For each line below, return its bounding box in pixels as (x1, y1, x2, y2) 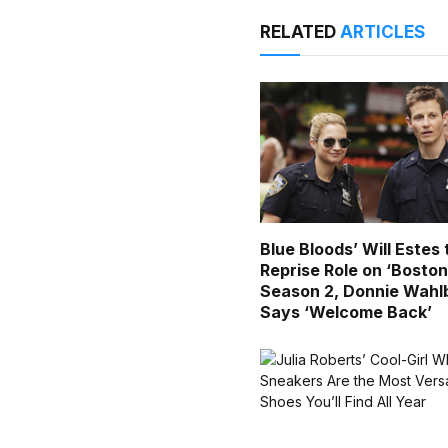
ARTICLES (340, 22, 426, 43)
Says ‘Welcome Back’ (260, 302, 433, 323)
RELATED (260, 22, 341, 43)
